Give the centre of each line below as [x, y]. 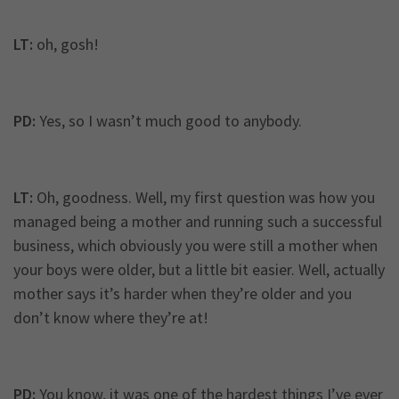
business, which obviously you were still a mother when [195, 246]
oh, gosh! [66, 45]
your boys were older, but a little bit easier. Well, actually [199, 270]
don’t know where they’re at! [111, 318]
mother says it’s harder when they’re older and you [183, 294]
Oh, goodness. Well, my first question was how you [204, 198]
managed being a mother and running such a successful [198, 222]
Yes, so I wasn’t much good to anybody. [169, 121]
